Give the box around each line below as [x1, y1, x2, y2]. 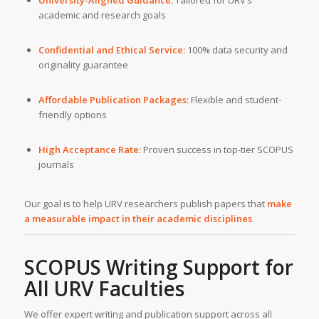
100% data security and [184, 43, 288, 57]
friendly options [38, 108, 107, 122]
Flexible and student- [188, 93, 281, 107]
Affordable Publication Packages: [38, 93, 189, 107]
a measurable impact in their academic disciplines [23, 212, 252, 226]
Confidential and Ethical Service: [38, 43, 185, 57]
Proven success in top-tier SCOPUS [140, 143, 293, 157]
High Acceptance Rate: [38, 143, 141, 157]
